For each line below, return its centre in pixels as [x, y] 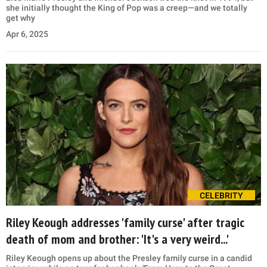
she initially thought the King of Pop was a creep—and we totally [127, 7]
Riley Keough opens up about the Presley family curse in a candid [129, 258]
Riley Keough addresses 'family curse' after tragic [125, 222]
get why [21, 18]
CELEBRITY [221, 195]
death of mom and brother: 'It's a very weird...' [117, 239]
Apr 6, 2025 [27, 34]
